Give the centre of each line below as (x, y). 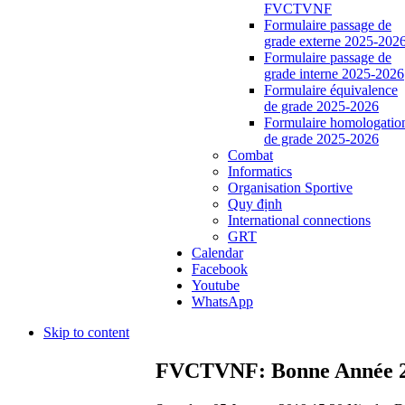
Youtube (216, 285)
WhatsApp (222, 301)
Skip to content (86, 332)
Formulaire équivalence (331, 89)
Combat (250, 155)
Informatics (260, 171)
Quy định (255, 203)
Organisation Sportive (290, 187)
